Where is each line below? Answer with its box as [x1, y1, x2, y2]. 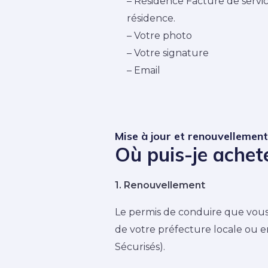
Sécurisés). [115, 241, 165, 253]
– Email [127, 65, 160, 77]
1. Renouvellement [115, 179, 205, 191]
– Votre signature [127, 47, 209, 59]
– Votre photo [127, 30, 192, 42]
